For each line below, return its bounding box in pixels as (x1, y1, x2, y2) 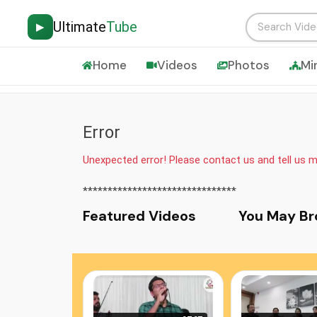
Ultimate (53, 18, 106, 35)
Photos (228, 57, 270, 73)
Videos (157, 57, 197, 73)
